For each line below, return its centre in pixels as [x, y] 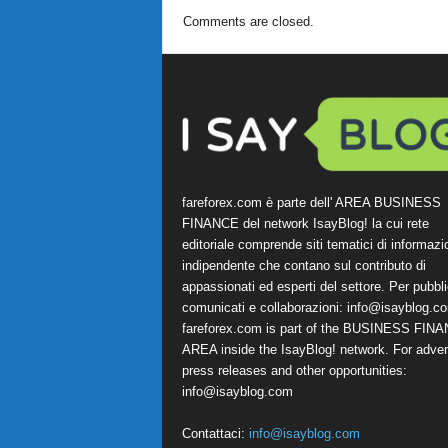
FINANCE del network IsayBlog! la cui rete [305, 223]
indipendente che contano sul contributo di [303, 265]
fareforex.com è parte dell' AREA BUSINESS [311, 202]
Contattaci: [215, 433]
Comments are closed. [248, 21]
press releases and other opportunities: [294, 370]
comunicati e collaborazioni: [264, 307]
